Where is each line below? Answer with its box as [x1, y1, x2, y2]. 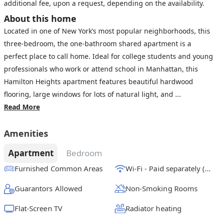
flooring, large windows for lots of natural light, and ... [4, 90, 181, 99]
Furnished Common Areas [15, 163, 103, 173]
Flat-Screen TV [15, 203, 62, 213]
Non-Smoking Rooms [126, 183, 198, 193]
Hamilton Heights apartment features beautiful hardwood [4, 77, 193, 86]
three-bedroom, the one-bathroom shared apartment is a [4, 39, 191, 48]
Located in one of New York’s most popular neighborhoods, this [4, 26, 210, 36]
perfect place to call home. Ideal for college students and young [4, 52, 213, 61]
